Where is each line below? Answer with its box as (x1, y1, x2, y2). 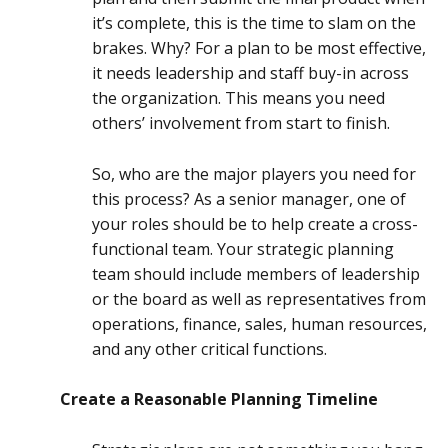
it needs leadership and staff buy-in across (92, 62, 409, 85)
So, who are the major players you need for (92, 162, 416, 185)
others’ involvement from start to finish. (92, 112, 394, 135)
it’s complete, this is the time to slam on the (92, 12, 416, 35)
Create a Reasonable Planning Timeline (60, 388, 378, 411)
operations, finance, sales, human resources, (92, 312, 427, 335)
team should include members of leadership (92, 262, 420, 285)
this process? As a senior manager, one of (92, 187, 406, 210)
